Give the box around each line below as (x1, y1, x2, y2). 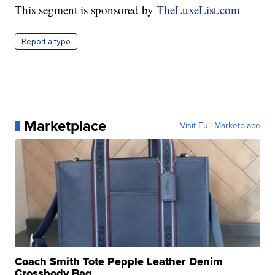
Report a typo (21, 37, 71, 47)
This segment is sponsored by (15, 2, 157, 18)
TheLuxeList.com (157, 2, 241, 18)
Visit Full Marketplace (179, 119, 260, 133)
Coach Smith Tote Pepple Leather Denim (15, 254, 223, 270)
